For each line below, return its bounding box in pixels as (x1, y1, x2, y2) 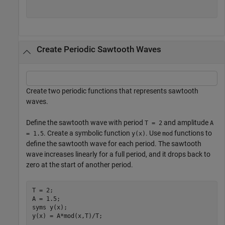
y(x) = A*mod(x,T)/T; (32, 212, 102, 220)
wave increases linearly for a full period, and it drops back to (26, 150, 210, 158)
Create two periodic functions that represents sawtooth (26, 86, 198, 95)
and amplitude (162, 118, 210, 127)
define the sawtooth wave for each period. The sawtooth (26, 139, 201, 148)
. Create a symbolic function (44, 129, 132, 137)
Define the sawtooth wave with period (26, 118, 145, 127)
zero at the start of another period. (26, 160, 133, 169)
